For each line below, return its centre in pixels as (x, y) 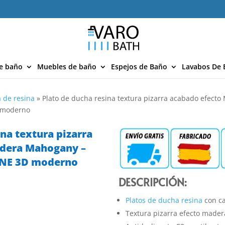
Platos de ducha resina (164, 200)
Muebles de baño (67, 67)
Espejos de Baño (139, 67)
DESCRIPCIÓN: (153, 182)
